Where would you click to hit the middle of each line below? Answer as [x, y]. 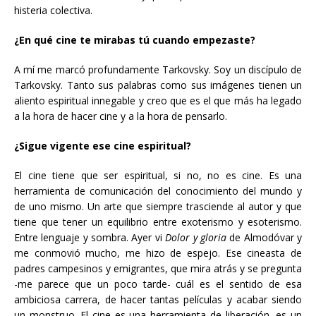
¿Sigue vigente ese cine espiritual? [103, 146]
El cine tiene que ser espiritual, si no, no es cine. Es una [158, 175]
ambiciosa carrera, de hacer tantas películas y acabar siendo [158, 299]
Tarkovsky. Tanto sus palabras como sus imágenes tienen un [158, 85]
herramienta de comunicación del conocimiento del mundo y [158, 191]
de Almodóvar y [266, 237]
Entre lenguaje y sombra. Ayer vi [90, 237]
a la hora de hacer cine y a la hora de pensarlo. [121, 116]
